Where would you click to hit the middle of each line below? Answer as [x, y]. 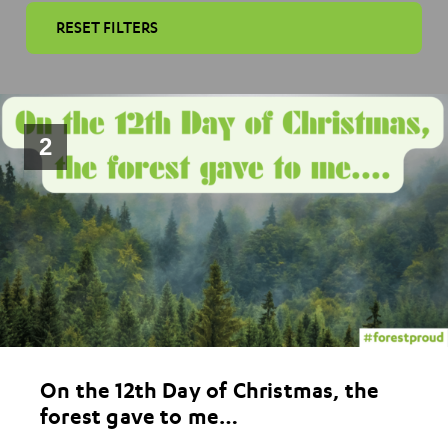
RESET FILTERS [106, 27]
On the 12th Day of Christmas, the [210, 389]
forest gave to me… [139, 415]
